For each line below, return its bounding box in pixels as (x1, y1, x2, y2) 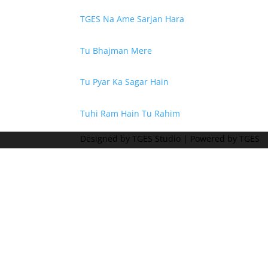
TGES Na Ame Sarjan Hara (80, 13, 185, 25)
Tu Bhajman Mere (80, 44, 153, 56)
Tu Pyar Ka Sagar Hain (80, 76, 169, 88)
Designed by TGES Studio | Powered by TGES (80, 132, 260, 144)
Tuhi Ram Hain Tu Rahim (80, 107, 181, 119)
